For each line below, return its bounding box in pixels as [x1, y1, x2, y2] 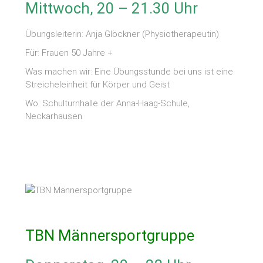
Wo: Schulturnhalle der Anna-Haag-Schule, [25, 97, 190, 109]
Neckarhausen [25, 110, 83, 122]
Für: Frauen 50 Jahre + [25, 47, 113, 58]
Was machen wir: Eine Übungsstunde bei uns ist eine [25, 66, 234, 77]
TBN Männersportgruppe [25, 226, 195, 244]
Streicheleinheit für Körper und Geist [25, 79, 170, 90]
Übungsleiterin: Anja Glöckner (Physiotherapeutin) [25, 28, 220, 39]
